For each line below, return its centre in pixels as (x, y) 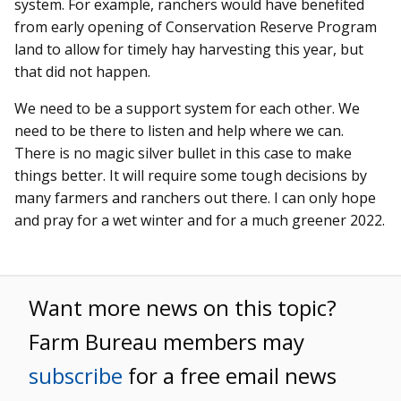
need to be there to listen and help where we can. (179, 130)
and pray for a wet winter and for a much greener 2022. (200, 220)
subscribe (76, 375)
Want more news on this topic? (183, 307)
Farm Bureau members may (166, 341)
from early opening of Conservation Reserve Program (196, 26)
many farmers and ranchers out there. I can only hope (195, 197)
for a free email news (230, 375)
